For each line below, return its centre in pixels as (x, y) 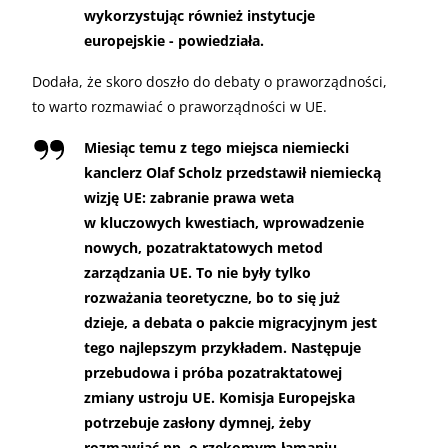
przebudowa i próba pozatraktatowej (213, 372)
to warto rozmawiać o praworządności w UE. (179, 106)
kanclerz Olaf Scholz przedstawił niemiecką (232, 172)
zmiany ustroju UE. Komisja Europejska (219, 397)
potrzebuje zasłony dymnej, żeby (197, 422)
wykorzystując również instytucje (199, 15)
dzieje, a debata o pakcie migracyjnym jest (230, 322)
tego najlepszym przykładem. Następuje (222, 347)
